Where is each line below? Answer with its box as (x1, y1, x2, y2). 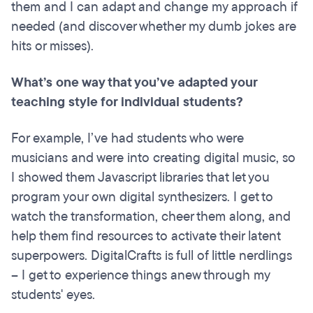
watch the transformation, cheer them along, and (11, 208, 291, 226)
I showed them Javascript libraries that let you (11, 168, 270, 187)
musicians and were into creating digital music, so (11, 149, 296, 168)
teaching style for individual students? (11, 93, 243, 112)
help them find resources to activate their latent (11, 227, 280, 246)
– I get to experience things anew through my (11, 266, 270, 285)
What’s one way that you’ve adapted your (11, 73, 257, 92)
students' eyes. (11, 286, 95, 305)
